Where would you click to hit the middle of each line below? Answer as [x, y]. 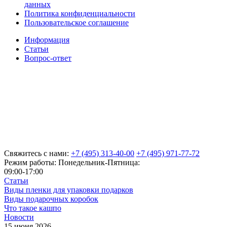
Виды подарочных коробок [51, 199]
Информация [47, 40]
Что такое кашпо [33, 208]
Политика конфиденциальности [80, 13]
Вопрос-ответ [48, 58]
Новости [19, 217]
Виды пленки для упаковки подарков [69, 190]
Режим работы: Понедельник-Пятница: [72, 162]
